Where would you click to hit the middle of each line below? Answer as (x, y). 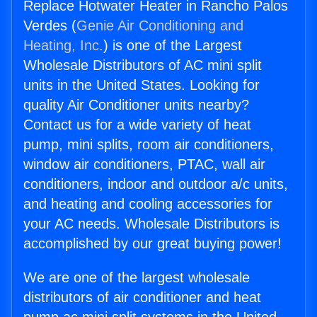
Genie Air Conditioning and (160, 26)
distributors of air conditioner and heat (142, 298)
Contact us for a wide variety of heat (137, 125)
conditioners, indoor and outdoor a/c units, (156, 184)
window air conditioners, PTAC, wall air (144, 165)
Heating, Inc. (63, 46)
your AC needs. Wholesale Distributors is (151, 224)
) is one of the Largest (173, 46)
